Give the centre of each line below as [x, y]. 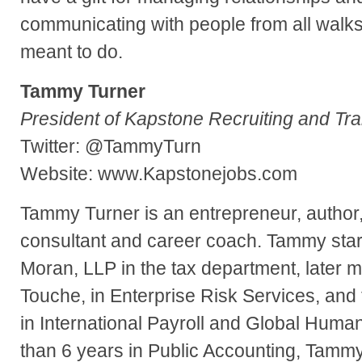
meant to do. [72, 52]
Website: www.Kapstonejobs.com [159, 174]
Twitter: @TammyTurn [111, 147]
